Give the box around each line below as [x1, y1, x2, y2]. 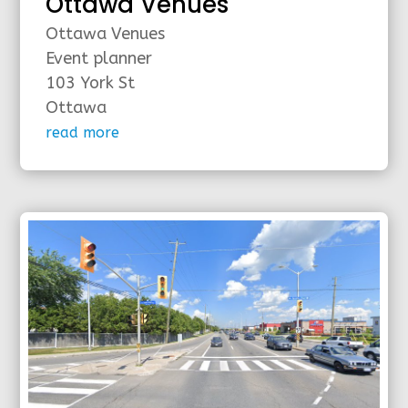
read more [46, 123, 120, 141]
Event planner [46, 47, 153, 68]
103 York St [46, 72, 136, 93]
